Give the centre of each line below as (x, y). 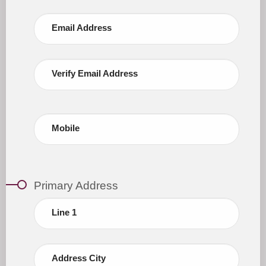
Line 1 (64, 212)
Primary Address (76, 185)
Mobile (65, 128)
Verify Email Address (94, 73)
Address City (78, 258)
